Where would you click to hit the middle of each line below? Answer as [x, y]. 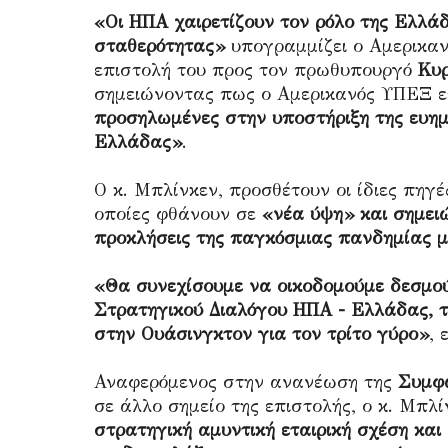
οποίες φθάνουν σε [178, 214]
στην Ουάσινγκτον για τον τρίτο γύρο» [261, 334]
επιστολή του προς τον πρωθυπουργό [256, 70]
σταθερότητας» [159, 46]
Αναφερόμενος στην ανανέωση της [246, 382]
